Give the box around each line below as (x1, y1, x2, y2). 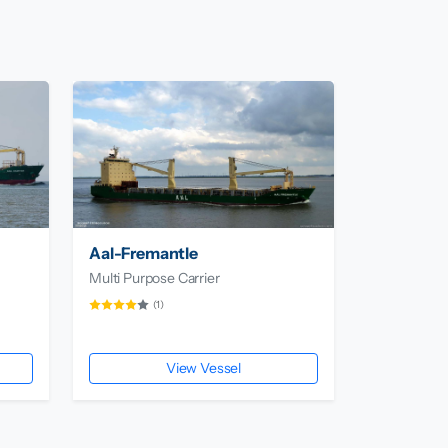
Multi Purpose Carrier (89, 269, 220, 288)
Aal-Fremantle (89, 243, 198, 264)
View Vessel (165, 359, 242, 378)
